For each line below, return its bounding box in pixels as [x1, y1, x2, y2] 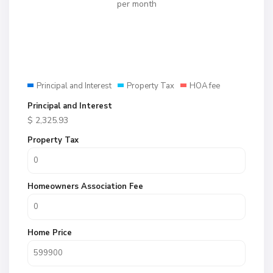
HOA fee [190, 80, 220, 91]
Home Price [27, 227, 72, 238]
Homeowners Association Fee [27, 181, 143, 192]
